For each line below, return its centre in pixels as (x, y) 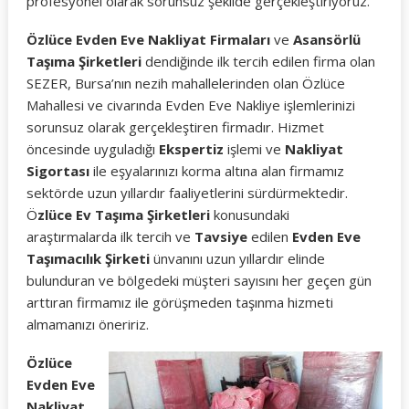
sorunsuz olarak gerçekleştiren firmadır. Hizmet (175, 127)
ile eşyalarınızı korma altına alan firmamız (216, 171)
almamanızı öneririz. (87, 324)
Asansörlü (326, 39)
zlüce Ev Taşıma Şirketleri (123, 215)
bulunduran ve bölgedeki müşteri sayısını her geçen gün (199, 280)
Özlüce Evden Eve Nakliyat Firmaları (148, 39)
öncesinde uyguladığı (92, 149)
